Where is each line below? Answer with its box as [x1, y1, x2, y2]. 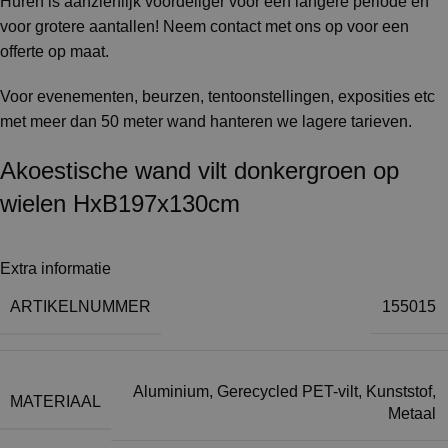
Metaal [388, 404, 436, 422]
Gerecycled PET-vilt [217, 382, 358, 400]
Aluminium [133, 382, 209, 400]
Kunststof [366, 382, 432, 400]
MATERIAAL [10, 393, 101, 411]
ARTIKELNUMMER [10, 297, 151, 315]
